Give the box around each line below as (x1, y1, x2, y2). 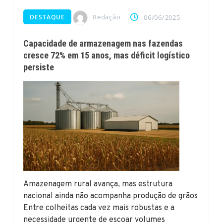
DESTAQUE (30, 13, 65, 22)
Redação (93, 12, 121, 22)
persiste (23, 61, 55, 72)
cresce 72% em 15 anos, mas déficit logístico (23, 50, 190, 60)
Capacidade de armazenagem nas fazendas (23, 38, 183, 49)
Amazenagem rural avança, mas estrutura (23, 179, 173, 190)
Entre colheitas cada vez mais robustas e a (23, 203, 175, 214)
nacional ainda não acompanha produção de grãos (23, 191, 198, 202)
